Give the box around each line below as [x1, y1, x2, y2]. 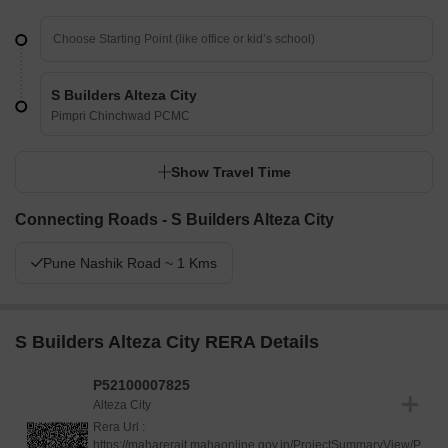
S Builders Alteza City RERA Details [15, 332, 319, 353]
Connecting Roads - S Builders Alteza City [15, 211, 334, 229]
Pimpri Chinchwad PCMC [51, 109, 190, 124]
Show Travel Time [171, 164, 291, 181]
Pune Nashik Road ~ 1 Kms [43, 255, 217, 272]
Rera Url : [93, 420, 145, 435]
